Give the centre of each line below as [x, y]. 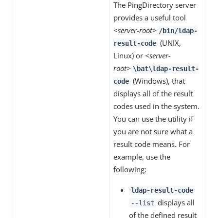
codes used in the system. [156, 106]
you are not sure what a [153, 131]
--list [142, 203]
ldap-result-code [162, 190]
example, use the [142, 157]
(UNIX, [169, 43]
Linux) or [129, 55]
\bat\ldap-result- [166, 69]
